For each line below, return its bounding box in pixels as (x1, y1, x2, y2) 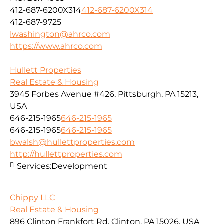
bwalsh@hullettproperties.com (10, 137, 135, 147)
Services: (17, 161, 51, 171)
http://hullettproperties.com (10, 149, 122, 159)
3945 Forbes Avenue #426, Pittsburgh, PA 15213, (10, 89, 198, 99)
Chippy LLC (10, 192, 55, 202)
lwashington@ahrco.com (10, 29, 110, 39)
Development (51, 161, 107, 171)
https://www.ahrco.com (10, 41, 102, 51)
